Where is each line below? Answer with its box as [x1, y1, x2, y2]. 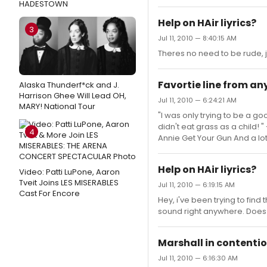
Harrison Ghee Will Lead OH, [19, 90, 126, 101]
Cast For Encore [19, 188, 80, 199]
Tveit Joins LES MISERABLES [19, 177, 119, 188]
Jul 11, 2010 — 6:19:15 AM [158, 180, 235, 190]
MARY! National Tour [19, 101, 95, 112]
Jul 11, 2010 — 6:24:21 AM [158, 95, 237, 105]
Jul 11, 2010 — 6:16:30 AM [158, 253, 238, 263]
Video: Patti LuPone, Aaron [19, 166, 120, 178]
